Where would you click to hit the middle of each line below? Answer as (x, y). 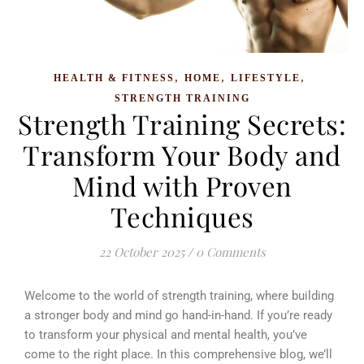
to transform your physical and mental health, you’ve (166, 335)
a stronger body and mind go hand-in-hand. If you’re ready (178, 316)
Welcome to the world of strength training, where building (179, 296)
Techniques (182, 217)
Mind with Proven (182, 186)
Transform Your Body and (182, 155)
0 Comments (230, 252)
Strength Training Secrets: (182, 124)
